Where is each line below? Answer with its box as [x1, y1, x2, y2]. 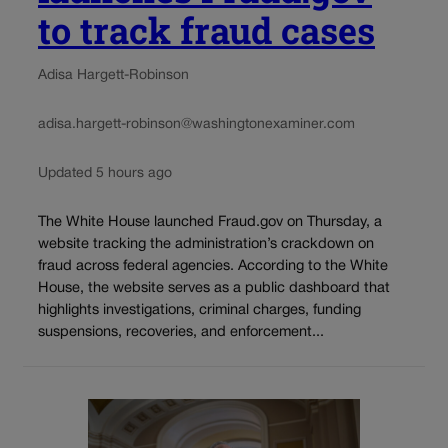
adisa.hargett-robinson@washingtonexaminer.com [38, 117, 355, 131]
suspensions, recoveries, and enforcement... [38, 326, 324, 340]
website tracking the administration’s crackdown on [38, 238, 374, 252]
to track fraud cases [38, 5, 375, 54]
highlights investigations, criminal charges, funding [38, 304, 361, 318]
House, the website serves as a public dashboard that [38, 282, 390, 296]
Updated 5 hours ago [38, 166, 172, 180]
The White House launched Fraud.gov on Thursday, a [38, 216, 382, 230]
